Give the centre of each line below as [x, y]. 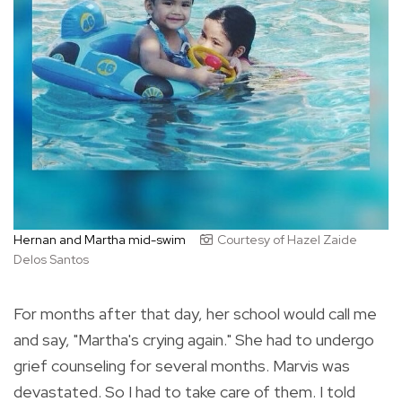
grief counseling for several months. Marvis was [182, 365]
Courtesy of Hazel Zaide [287, 239]
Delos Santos [51, 259]
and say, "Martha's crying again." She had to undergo [194, 339]
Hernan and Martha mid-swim [102, 239]
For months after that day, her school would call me [195, 313]
